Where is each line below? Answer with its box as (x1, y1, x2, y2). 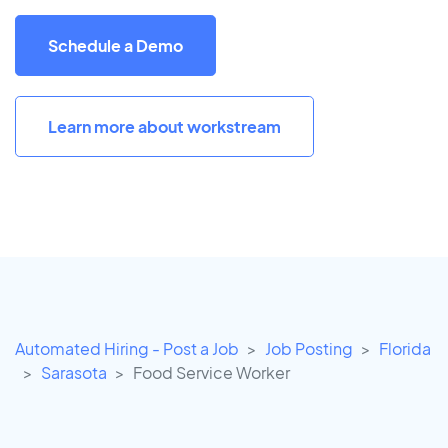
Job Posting (265, 338, 353, 360)
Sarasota (41, 362, 107, 384)
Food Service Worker (133, 362, 290, 384)
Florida (379, 338, 431, 360)
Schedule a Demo (48, 34, 183, 56)
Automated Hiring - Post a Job (15, 338, 239, 360)
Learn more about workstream (48, 115, 281, 137)
